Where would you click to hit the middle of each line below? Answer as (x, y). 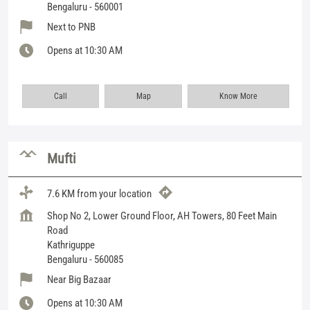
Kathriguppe (71, 245)
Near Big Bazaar (79, 279)
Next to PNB (71, 27)
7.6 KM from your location (99, 194)
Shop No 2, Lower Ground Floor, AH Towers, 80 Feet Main (162, 216)
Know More (239, 96)
